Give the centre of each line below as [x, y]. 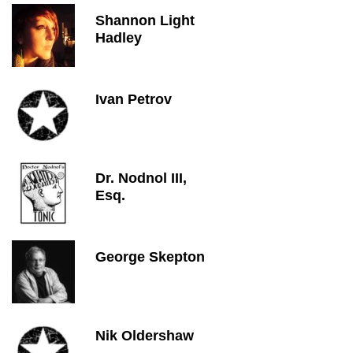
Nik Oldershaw [145, 336]
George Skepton [150, 257]
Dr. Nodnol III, [141, 178]
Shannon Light [145, 20]
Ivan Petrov [134, 99]
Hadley [119, 38]
